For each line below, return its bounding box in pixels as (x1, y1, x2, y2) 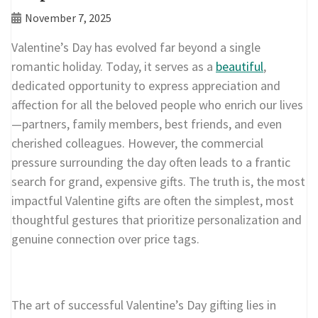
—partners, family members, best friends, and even (11, 116, 282, 133)
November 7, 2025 (25, 11, 111, 26)
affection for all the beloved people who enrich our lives (11, 97, 303, 114)
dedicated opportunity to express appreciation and (11, 77, 280, 94)
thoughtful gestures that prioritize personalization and (11, 212, 302, 229)
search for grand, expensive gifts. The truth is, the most (11, 173, 305, 190)
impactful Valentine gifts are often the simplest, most (11, 192, 294, 209)
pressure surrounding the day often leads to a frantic (11, 154, 290, 171)
